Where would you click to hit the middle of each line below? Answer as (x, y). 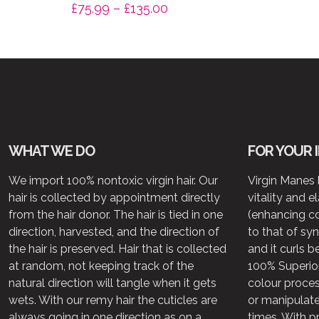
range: (186, 25)
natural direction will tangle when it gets (113, 283)
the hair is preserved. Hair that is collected (117, 249)
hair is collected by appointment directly (114, 198)
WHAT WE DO (52, 151)
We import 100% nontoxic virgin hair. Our (113, 181)
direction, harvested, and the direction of (114, 232)
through (191, 59)
